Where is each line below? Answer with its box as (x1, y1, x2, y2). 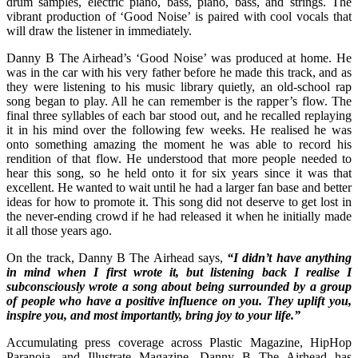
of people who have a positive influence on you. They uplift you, (6, 293, 352, 308)
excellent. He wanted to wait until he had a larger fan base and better (6, 180, 352, 194)
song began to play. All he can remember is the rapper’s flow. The (6, 93, 352, 108)
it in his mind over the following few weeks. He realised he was (6, 122, 352, 137)
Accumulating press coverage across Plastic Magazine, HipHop (6, 335, 352, 349)
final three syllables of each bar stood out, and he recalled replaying (6, 108, 352, 122)
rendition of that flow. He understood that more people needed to (6, 151, 352, 165)
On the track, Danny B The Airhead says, (6, 250, 223, 265)
